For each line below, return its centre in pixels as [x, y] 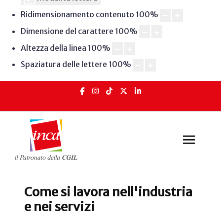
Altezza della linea [53, 48]
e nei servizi [59, 207]
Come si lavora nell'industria [108, 192]
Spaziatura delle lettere [64, 64]
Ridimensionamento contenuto [77, 15]
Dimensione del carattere [67, 31]
